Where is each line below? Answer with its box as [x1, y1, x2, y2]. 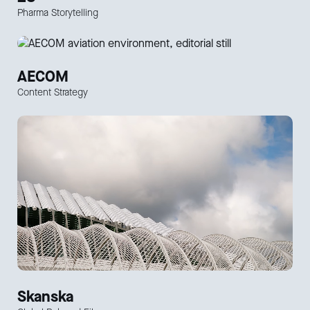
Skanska [17, 286, 73, 307]
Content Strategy [17, 85, 88, 99]
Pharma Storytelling [17, 6, 98, 19]
